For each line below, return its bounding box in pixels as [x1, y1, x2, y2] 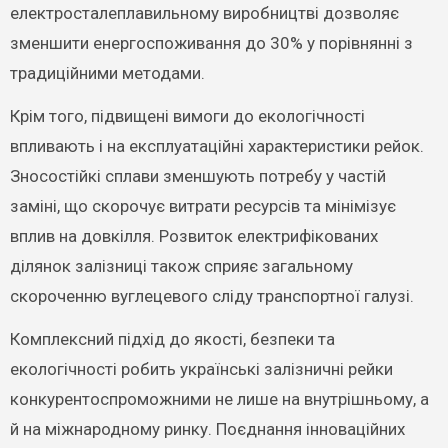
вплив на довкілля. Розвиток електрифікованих [9, 225, 378, 246]
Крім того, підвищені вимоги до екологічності [9, 105, 365, 126]
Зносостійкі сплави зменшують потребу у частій [9, 165, 386, 186]
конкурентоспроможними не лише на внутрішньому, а [9, 388, 429, 409]
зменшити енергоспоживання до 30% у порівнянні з [9, 32, 413, 53]
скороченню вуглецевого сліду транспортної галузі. [9, 285, 414, 306]
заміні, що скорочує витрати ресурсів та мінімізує [9, 195, 396, 216]
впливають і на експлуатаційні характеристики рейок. [9, 135, 424, 156]
